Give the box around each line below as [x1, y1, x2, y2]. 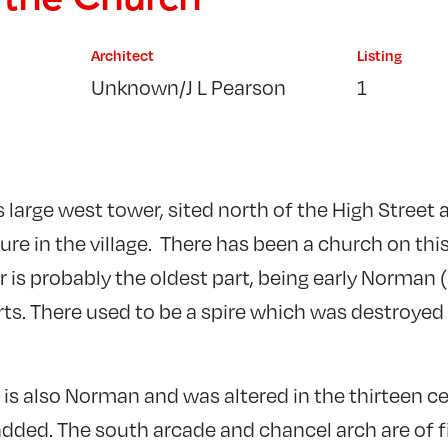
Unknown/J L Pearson [91, 71, 287, 101]
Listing [356, 45, 402, 64]
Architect [91, 45, 155, 64]
